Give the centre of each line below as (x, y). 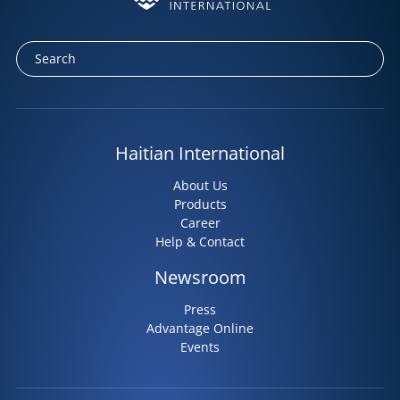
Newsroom (200, 277)
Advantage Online (200, 328)
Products (200, 204)
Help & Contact (200, 241)
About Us (200, 185)
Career (200, 222)
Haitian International (200, 153)
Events (200, 346)
